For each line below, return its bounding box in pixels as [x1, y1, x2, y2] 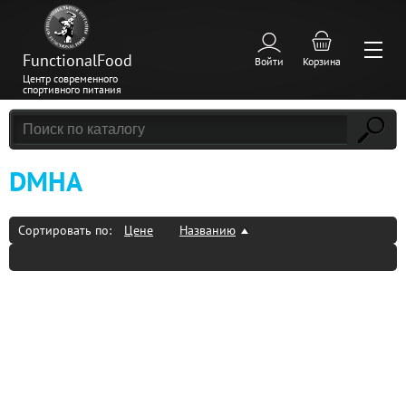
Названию [179, 222, 236, 239]
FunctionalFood [23, 50, 132, 71]
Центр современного [23, 72, 118, 85]
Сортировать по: [18, 222, 115, 239]
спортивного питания [23, 82, 121, 96]
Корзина [303, 54, 341, 68]
